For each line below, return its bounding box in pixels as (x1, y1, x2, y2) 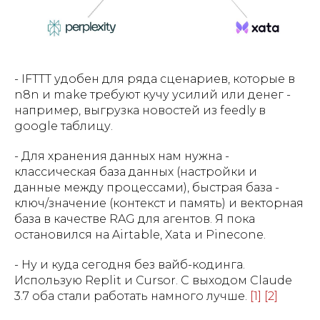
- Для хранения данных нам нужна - (14, 149, 229, 163)
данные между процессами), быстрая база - (14, 180, 279, 194)
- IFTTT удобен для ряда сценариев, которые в (14, 71, 295, 86)
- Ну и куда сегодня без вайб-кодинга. (14, 257, 245, 271)
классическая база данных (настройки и (14, 164, 257, 179)
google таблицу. (14, 119, 113, 133)
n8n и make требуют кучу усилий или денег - (14, 87, 291, 101)
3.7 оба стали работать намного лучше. (14, 289, 250, 303)
